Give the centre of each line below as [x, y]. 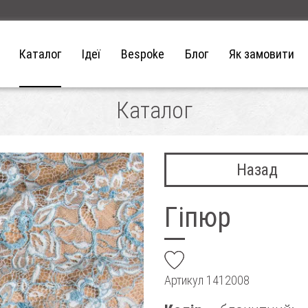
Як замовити [262, 54]
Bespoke [143, 54]
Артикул [185, 280]
